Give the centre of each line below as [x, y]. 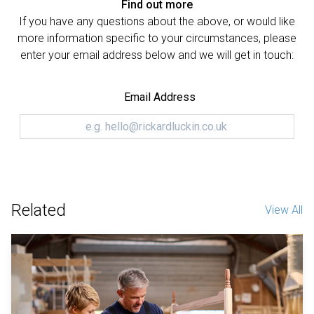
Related [39, 210]
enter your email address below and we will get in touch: [157, 55]
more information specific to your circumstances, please [157, 38]
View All [284, 210]
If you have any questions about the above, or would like [157, 21]
